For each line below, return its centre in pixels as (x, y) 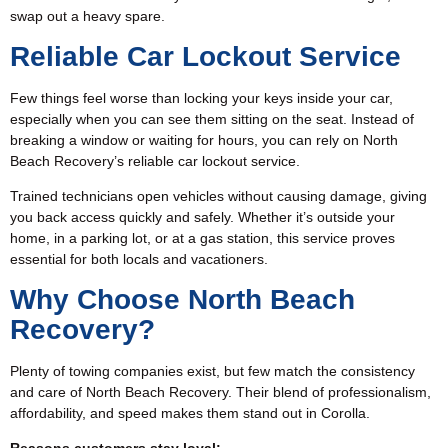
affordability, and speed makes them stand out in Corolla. (190, 412)
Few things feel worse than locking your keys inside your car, (201, 97)
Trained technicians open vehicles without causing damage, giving (218, 196)
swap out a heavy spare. (87, 16)
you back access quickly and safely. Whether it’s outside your (202, 217)
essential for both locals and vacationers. (139, 259)
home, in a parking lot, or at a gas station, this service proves (202, 238)
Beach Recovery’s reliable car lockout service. (155, 160)
